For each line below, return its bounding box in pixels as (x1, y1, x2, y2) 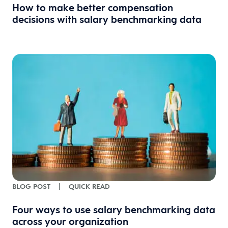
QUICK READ (69, 181, 110, 191)
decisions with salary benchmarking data (12, 13, 202, 26)
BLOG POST (12, 181, 50, 191)
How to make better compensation (12, 1, 173, 15)
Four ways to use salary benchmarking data (12, 203, 215, 216)
